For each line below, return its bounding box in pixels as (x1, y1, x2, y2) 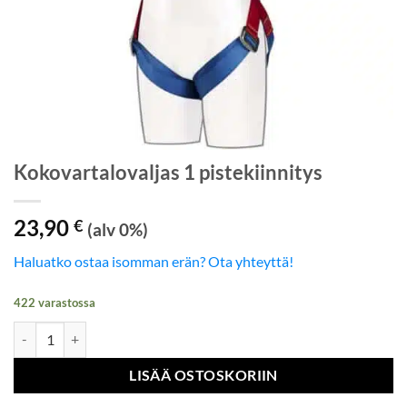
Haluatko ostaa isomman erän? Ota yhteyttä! (14, 253, 293, 271)
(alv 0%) (87, 219, 148, 241)
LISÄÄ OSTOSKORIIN (129, 366, 278, 383)
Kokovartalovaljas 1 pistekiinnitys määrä (13, 323, 243, 339)
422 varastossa (14, 295, 95, 311)
